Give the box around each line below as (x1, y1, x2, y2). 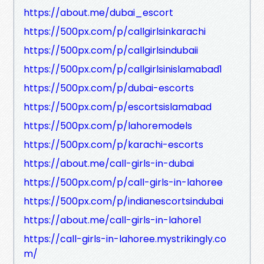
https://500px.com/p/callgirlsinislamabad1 (24, 62, 222, 76)
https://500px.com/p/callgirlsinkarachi (24, 24, 206, 38)
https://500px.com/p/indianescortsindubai (24, 194, 223, 208)
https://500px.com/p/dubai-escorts (24, 81, 194, 95)
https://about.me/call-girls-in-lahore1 (24, 213, 202, 227)
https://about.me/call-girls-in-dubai (24, 156, 194, 170)
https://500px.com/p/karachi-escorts (24, 137, 203, 151)
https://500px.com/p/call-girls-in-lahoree (24, 175, 223, 189)
